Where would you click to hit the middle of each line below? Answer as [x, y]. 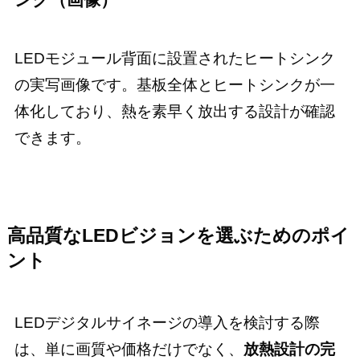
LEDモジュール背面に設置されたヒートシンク [174, 58]
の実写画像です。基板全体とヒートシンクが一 [174, 84]
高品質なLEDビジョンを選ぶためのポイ [178, 236]
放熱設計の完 [289, 350]
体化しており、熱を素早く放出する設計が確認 [174, 111]
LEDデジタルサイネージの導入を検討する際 [167, 323]
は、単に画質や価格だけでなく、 [129, 350]
